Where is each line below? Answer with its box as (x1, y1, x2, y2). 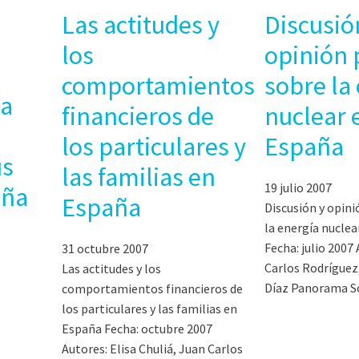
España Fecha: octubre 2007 (62, 320, 213, 337)
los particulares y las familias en (62, 300, 238, 317)
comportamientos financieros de (62, 280, 244, 296)
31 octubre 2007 (62, 240, 149, 256)
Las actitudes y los (62, 260, 162, 276)
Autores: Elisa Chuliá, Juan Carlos (62, 340, 244, 357)
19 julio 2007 (264, 179, 333, 196)
